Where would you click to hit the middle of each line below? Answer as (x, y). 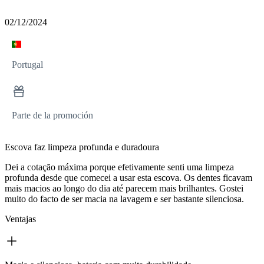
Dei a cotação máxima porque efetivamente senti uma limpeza (119, 167)
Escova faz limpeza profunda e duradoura (82, 147)
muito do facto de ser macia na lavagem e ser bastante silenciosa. (124, 199)
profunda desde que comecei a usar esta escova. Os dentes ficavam (128, 178)
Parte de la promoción (52, 115)
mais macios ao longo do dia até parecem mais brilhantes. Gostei (124, 189)
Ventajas (20, 219)
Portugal (27, 65)
